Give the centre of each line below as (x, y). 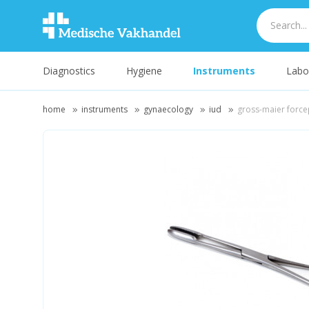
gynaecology (168, 109)
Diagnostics (69, 71)
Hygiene (144, 71)
